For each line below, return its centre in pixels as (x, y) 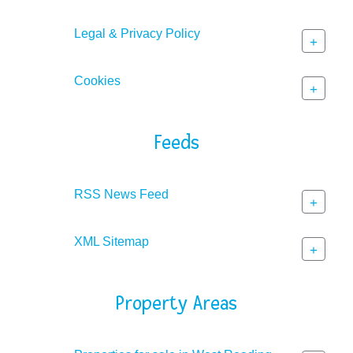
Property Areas (176, 303)
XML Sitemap (111, 241)
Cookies (97, 80)
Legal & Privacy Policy (137, 33)
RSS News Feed (121, 194)
